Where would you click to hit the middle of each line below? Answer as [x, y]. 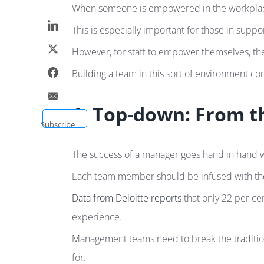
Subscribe [58, 124]
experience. [97, 217]
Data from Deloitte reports [127, 198]
